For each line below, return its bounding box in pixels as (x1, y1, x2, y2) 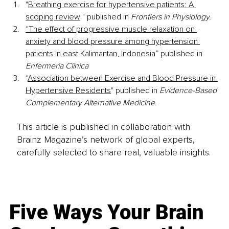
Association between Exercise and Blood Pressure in (28, 73, 218, 84)
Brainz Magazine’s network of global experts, (16, 133, 195, 145)
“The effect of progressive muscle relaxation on (26, 24, 197, 35)
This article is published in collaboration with (16, 121, 190, 132)
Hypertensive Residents (26, 85, 111, 96)
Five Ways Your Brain (9, 200, 204, 224)
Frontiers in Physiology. (131, 12, 211, 22)
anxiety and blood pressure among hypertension (26, 36, 200, 47)
